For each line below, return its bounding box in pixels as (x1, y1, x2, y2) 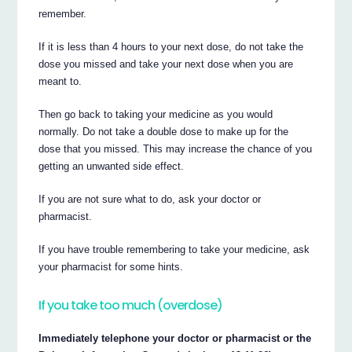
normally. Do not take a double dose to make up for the (38, 125, 289, 137)
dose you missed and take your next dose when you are (38, 57, 294, 70)
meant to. (38, 75, 82, 87)
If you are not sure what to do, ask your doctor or (38, 192, 262, 205)
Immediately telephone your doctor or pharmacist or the (38, 332, 312, 344)
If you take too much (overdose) (38, 296, 223, 315)
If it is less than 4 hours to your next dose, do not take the (38, 40, 304, 53)
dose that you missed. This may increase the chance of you (38, 142, 313, 155)
